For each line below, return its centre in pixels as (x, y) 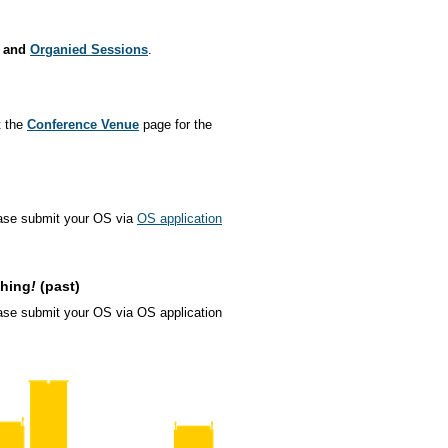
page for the (175, 124)
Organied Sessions (89, 49)
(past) (58, 286)
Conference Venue (83, 124)
